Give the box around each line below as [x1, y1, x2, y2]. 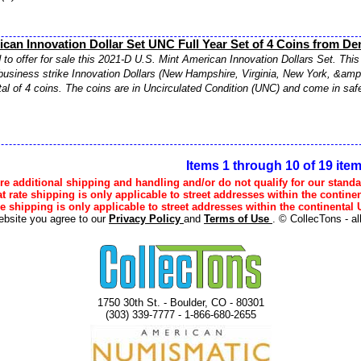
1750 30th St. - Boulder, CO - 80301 [97, 297, 264, 309]
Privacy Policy [109, 213, 184, 225]
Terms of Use [204, 213, 272, 225]
